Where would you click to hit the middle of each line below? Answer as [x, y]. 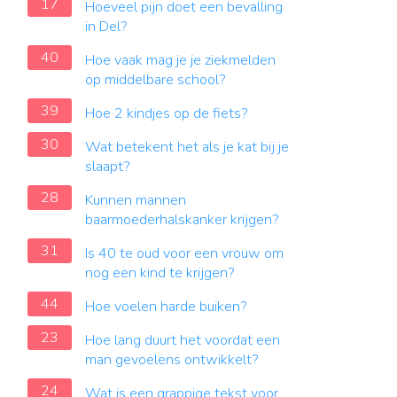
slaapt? [108, 167]
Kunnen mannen [136, 200]
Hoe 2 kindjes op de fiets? [167, 113]
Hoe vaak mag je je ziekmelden [180, 60]
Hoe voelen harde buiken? [166, 307]
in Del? [106, 27]
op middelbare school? [156, 80]
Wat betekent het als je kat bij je [187, 147]
